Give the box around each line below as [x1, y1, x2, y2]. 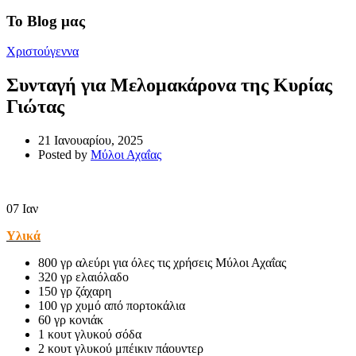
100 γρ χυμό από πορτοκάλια [38, 299, 185, 313]
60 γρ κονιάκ [38, 313, 103, 327]
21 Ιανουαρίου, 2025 [38, 133, 143, 148]
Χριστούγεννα [6, 44, 79, 59]
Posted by [38, 148, 87, 162]
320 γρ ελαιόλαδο [38, 270, 129, 284]
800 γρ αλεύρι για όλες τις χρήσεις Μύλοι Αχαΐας [38, 256, 286, 270]
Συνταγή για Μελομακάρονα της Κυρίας [6, 75, 332, 96]
